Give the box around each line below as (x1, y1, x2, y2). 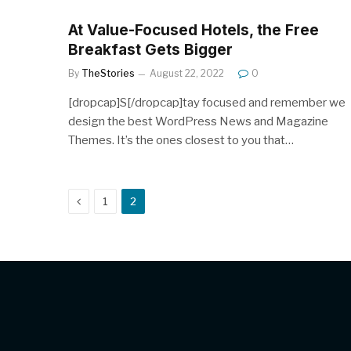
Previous (80, 193, 129, 207)
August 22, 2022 (150, 67, 224, 79)
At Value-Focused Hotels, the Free (68, 20, 319, 39)
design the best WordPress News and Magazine (68, 114, 328, 128)
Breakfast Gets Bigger (68, 40, 233, 59)
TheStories (81, 67, 135, 79)
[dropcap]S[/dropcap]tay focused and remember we (68, 95, 346, 110)
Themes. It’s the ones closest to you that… (68, 132, 294, 147)
